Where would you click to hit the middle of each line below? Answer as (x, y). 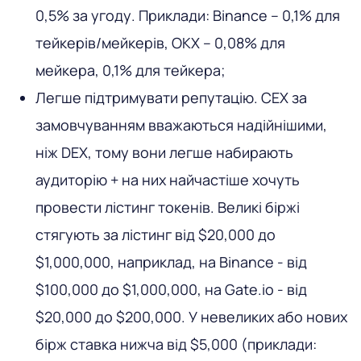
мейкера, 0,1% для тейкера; (131, 70)
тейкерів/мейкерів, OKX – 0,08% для (160, 42)
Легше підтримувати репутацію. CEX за (171, 97)
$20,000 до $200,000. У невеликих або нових (191, 316)
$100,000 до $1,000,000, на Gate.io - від (171, 289)
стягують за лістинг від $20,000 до (156, 234)
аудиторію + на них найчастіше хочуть (168, 179)
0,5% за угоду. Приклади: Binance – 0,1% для (188, 15)
